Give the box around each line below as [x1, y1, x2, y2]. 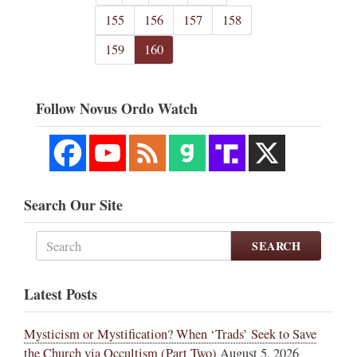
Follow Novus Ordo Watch [36, 98, 198, 120]
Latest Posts [24, 284, 97, 305]
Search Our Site [24, 194, 123, 216]
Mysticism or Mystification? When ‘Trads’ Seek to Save [24, 325, 316, 343]
